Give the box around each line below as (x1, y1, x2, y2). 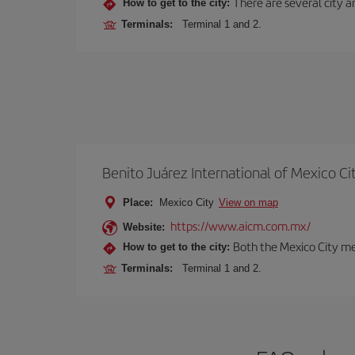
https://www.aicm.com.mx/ (170, 217, 311, 234)
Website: (123, 221, 165, 233)
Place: (123, 197, 153, 208)
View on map (219, 197, 278, 208)
